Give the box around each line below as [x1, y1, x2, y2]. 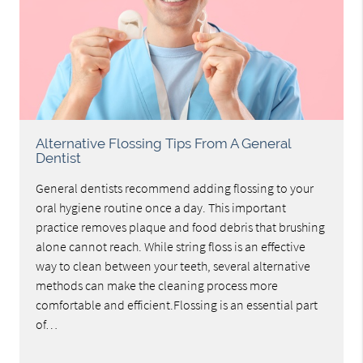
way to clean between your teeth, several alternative [36, 258, 311, 275]
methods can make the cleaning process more [36, 277, 279, 294]
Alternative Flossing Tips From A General [36, 135, 292, 152]
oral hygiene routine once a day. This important [36, 199, 287, 216]
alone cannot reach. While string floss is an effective [36, 238, 306, 255]
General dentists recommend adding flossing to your [36, 180, 314, 197]
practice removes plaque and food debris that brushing [36, 219, 326, 236]
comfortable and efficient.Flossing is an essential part [36, 297, 318, 314]
